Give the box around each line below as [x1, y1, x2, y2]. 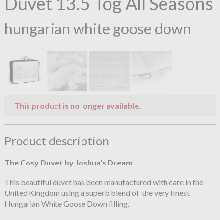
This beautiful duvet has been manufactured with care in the [4, 177, 203, 187]
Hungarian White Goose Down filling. [4, 199, 129, 209]
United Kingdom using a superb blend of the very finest [4, 188, 190, 198]
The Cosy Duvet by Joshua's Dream [4, 158, 133, 167]
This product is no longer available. [14, 100, 141, 110]
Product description [4, 134, 109, 148]
